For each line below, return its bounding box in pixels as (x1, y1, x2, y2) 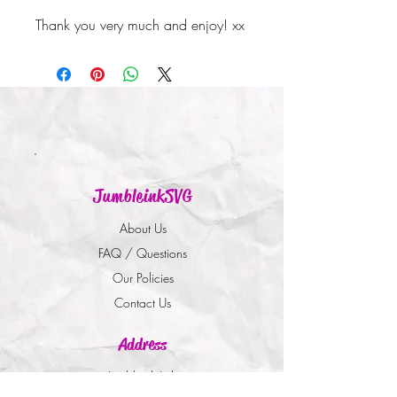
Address (119, 333, 167, 355)
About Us (119, 219, 167, 237)
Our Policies (112, 269, 174, 286)
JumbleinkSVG (93, 184, 192, 207)
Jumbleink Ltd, (108, 367, 177, 385)
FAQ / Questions (98, 244, 187, 261)
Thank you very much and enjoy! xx (35, 14, 245, 35)
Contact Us (114, 293, 171, 311)
